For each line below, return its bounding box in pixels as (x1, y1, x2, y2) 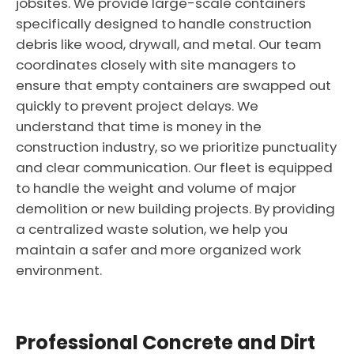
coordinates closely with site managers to (16, 55, 296, 74)
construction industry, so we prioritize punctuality (16, 137, 337, 156)
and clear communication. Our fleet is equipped (16, 158, 333, 177)
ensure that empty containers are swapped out (16, 76, 331, 95)
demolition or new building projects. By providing (16, 199, 335, 218)
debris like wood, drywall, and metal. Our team (16, 35, 322, 54)
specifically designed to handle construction (16, 14, 311, 33)
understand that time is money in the (16, 117, 262, 136)
